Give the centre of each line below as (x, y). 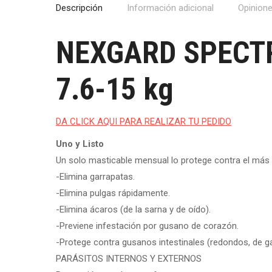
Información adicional (170, 8)
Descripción (79, 8)
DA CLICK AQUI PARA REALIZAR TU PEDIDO (144, 121)
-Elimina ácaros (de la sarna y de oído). (133, 209)
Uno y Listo (80, 144)
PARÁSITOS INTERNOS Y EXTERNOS (129, 259)
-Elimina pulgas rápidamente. (113, 193)
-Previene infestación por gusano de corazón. (147, 226)
